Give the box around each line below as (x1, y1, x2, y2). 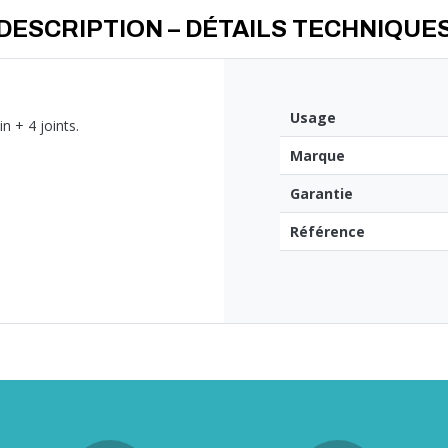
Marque (290, 146, 345, 166)
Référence (290, 222, 365, 242)
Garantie (290, 184, 353, 204)
